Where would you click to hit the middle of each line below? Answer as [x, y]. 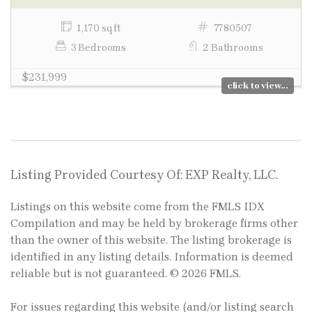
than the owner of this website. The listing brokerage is [151, 240]
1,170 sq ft [98, 29]
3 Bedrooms [99, 48]
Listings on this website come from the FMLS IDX [138, 207]
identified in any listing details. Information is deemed [152, 257]
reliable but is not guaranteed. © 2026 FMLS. [126, 274]
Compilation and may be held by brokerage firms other [154, 224]
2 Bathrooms [233, 48]
